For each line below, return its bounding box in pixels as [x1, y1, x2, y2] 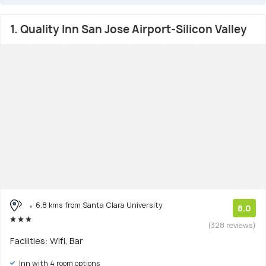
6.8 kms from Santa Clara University [36, 199, 163, 210]
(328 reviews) [208, 220, 256, 230]
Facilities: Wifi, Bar [10, 235, 83, 246]
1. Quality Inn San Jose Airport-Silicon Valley [10, 21, 247, 37]
